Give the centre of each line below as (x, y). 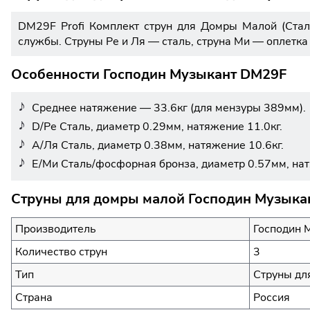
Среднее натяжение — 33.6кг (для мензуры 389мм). (169, 108)
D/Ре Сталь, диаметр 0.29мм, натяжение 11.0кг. (157, 127)
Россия (272, 297)
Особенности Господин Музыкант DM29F (149, 74)
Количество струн (61, 252)
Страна (34, 297)
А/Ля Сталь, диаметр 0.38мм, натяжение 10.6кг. (158, 146)
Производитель (56, 229)
